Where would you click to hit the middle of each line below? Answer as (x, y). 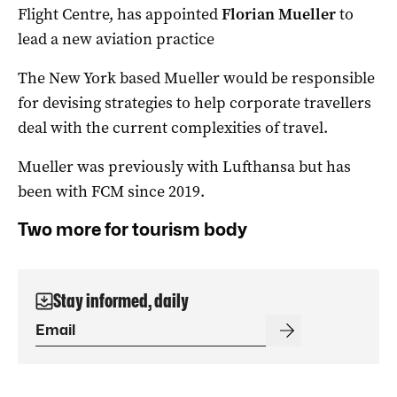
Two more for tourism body (132, 230)
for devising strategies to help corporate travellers (195, 103)
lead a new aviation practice (116, 39)
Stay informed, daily (121, 301)
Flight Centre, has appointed (120, 15)
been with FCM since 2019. (111, 192)
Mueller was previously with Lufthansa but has (184, 167)
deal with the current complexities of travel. (173, 128)
